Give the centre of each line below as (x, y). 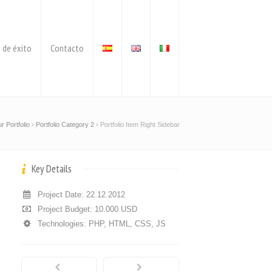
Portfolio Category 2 (65, 124)
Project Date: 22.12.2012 (81, 195)
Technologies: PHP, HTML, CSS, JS (102, 224)
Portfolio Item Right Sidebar (140, 124)
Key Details (50, 169)
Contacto (67, 48)
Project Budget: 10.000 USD (87, 209)
